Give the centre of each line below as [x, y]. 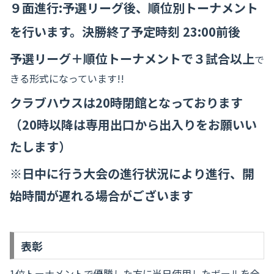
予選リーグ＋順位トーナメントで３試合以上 [132, 58]
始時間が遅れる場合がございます [102, 195]
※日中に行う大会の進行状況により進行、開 [132, 173]
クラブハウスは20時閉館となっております [126, 102]
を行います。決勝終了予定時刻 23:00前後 [125, 31]
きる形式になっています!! [67, 78]
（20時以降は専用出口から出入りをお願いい [133, 124]
